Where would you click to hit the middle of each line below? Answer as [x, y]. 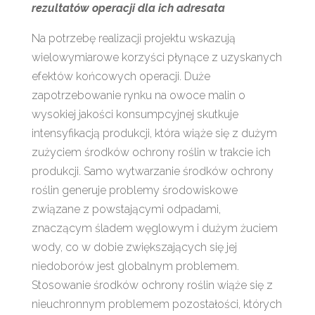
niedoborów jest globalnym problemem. [135, 266]
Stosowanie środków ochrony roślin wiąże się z [152, 285]
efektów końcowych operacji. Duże [121, 76]
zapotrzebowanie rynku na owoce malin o [138, 95]
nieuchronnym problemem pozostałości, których [156, 304]
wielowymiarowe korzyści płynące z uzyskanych [156, 57]
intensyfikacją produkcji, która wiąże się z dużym [154, 133]
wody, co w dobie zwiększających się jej [134, 247]
